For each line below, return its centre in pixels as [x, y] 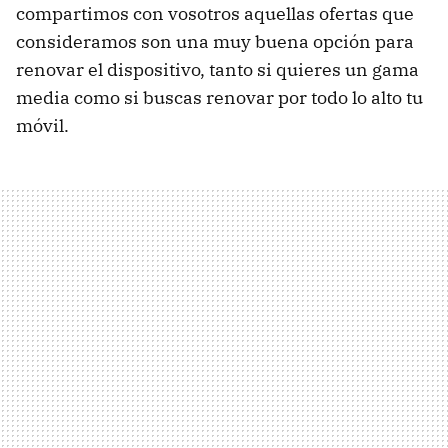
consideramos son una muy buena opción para [215, 41]
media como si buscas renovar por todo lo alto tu [219, 97]
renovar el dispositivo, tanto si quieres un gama [217, 69]
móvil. [42, 125]
